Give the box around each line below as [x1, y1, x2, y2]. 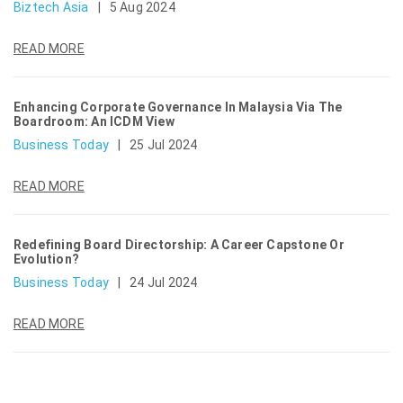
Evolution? [13, 252, 80, 266]
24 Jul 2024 [130, 275, 198, 290]
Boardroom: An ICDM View [13, 114, 175, 129]
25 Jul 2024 [130, 138, 198, 152]
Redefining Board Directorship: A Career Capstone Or [13, 237, 345, 252]
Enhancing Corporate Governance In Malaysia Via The [13, 100, 343, 114]
